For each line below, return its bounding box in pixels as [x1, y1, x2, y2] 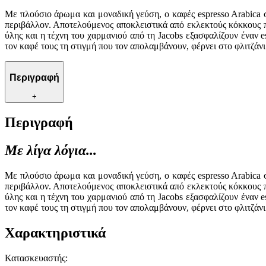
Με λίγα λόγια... [5, 142, 97, 159]
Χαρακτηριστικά [5, 225, 106, 241]
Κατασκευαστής [5, 252, 65, 263]
